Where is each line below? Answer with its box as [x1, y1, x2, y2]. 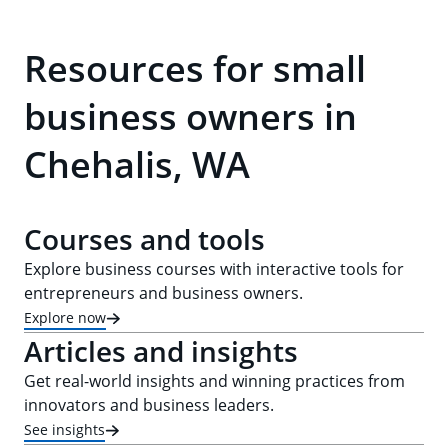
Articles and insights [24, 332, 298, 370]
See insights [24, 419, 105, 439]
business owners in [24, 92, 357, 141]
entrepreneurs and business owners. [24, 282, 303, 304]
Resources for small [24, 44, 366, 93]
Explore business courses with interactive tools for [24, 258, 404, 280]
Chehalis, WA [24, 140, 250, 189]
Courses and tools [24, 220, 265, 258]
